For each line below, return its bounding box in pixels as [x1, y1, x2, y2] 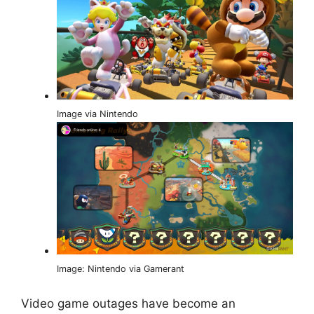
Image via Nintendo [57, 108, 138, 119]
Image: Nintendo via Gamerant [57, 264, 184, 275]
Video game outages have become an [21, 296, 235, 310]
